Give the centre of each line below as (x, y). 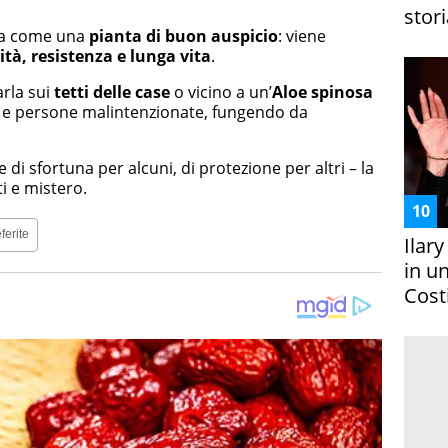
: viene (302, 35)
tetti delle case (112, 91)
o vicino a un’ (221, 91)
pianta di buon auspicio (183, 35)
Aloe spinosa (322, 91)
